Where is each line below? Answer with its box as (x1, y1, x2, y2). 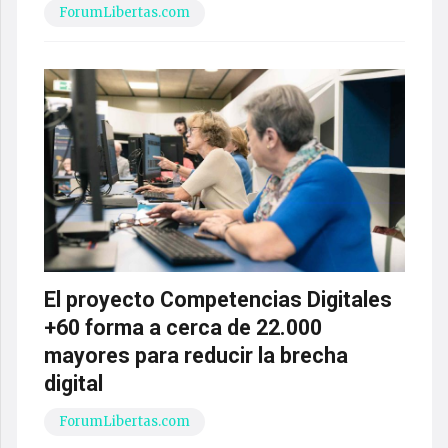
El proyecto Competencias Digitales (43, 287, 392, 313)
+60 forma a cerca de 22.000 (43, 315, 322, 341)
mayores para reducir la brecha (43, 343, 348, 369)
